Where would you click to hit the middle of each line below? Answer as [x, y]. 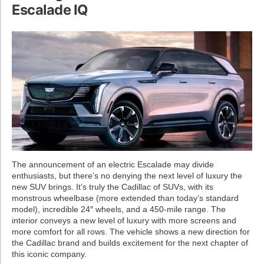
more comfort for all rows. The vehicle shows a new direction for [131, 231]
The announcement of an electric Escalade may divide [113, 164]
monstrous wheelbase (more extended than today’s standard [125, 198]
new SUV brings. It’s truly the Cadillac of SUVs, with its [113, 187]
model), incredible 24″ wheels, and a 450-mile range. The [119, 209]
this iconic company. [50, 254]
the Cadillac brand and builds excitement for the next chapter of [130, 242]
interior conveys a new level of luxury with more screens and [124, 220]
